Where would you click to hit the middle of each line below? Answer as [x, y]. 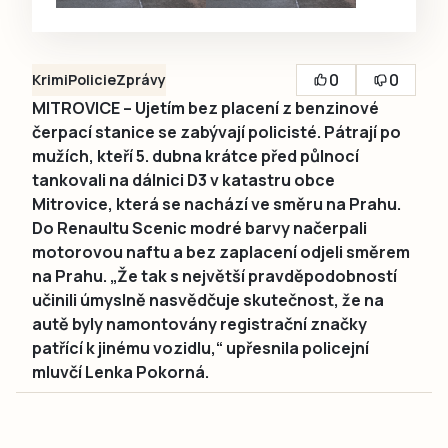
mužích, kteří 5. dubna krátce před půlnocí [195, 156]
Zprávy [141, 80]
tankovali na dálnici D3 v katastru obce [183, 180]
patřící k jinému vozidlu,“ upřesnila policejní [200, 348]
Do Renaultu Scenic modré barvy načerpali [199, 228]
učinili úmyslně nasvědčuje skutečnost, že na [208, 300]
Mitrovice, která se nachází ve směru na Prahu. [216, 204]
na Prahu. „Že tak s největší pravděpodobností [214, 276]
